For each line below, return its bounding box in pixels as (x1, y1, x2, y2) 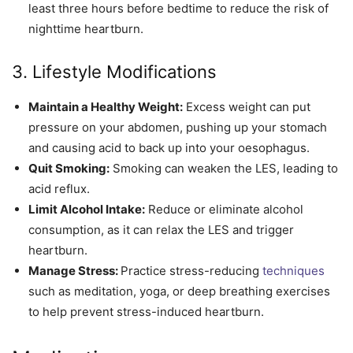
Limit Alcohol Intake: (28, 201, 145, 217)
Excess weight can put (183, 98, 310, 114)
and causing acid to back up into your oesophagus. (28, 139, 310, 155)
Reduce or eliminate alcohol (145, 201, 303, 217)
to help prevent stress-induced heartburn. (28, 303, 264, 319)
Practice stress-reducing (121, 262, 262, 278)
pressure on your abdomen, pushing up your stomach (28, 119, 327, 135)
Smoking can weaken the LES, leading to (110, 160, 338, 176)
